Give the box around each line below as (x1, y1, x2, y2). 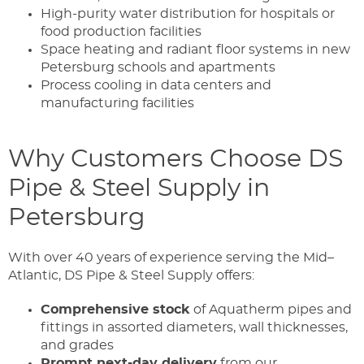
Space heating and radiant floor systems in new (41, 42, 350, 56)
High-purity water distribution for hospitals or (41, 6, 335, 20)
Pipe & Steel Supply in (8, 175, 270, 201)
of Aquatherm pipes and (190, 302, 352, 316)
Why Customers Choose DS (8, 146, 343, 171)
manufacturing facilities (41, 96, 194, 110)
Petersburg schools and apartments (41, 60, 275, 74)
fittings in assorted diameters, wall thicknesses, (41, 320, 348, 334)
